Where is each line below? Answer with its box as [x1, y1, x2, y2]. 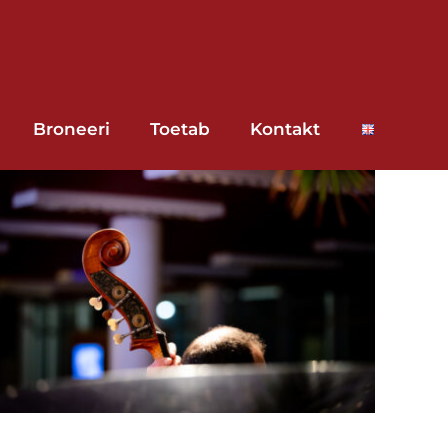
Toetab [150, 118, 210, 139]
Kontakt [250, 118, 320, 139]
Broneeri [33, 118, 110, 139]
